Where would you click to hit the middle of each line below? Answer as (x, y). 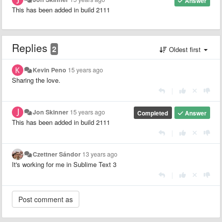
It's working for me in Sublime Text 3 (64, 164)
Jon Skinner (51, 112)
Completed (153, 113)
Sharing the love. (37, 80)
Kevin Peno (50, 70)
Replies (31, 47)
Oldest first (185, 49)
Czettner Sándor (57, 154)
